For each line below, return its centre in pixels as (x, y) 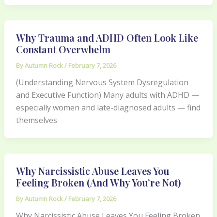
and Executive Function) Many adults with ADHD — (107, 95)
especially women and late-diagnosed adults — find (108, 107)
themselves (36, 120)
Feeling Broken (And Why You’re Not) (98, 182)
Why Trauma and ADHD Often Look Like (107, 37)
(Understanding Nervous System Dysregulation (102, 82)
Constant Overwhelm (63, 49)
